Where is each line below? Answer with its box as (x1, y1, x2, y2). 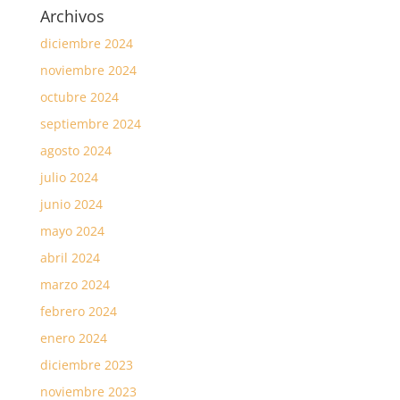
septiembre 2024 (39, 115, 141, 132)
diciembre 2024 (39, 35, 133, 52)
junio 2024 (39, 196, 103, 212)
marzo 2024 (39, 276, 110, 293)
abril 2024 (39, 249, 100, 266)
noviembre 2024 (39, 62, 137, 79)
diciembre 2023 (39, 356, 133, 373)
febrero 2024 (39, 303, 117, 320)
